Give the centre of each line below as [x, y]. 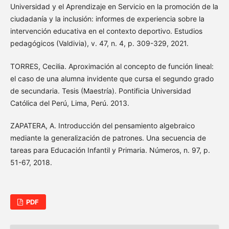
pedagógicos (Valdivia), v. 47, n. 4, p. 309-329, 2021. [99, 43]
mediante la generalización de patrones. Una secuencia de [108, 138]
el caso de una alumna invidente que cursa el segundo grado [112, 78]
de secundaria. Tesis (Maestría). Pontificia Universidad [100, 90]
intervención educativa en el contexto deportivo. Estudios [106, 31]
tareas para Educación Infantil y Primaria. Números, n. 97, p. [110, 150]
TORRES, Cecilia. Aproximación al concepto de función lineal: [112, 66]
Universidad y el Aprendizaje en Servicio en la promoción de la [114, 7]
